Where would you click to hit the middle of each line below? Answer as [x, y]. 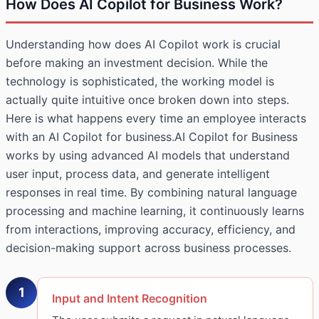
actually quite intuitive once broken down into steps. [147, 99]
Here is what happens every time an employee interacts [156, 118]
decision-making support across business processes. [148, 247]
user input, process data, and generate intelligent [138, 173]
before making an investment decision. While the [137, 62]
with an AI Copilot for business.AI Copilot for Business [152, 136]
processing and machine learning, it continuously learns [155, 210]
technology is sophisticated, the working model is [140, 81]
